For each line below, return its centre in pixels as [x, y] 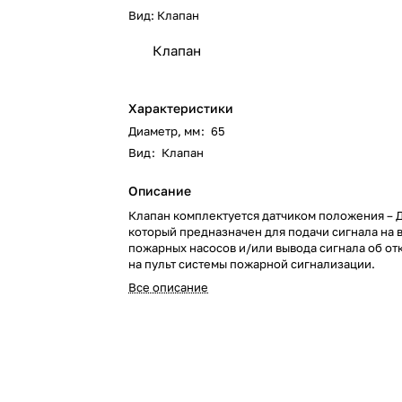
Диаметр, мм [165, 131]
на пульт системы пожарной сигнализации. [252, 264]
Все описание [169, 287]
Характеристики [181, 108]
